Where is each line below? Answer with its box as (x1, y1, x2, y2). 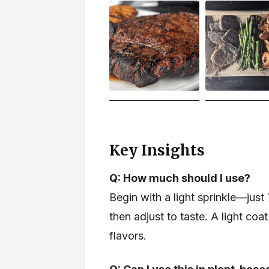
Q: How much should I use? (109, 172, 250, 184)
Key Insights (109, 141, 205, 160)
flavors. (109, 229, 147, 242)
